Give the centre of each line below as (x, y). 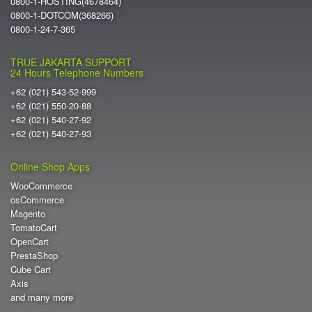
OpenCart (30, 241)
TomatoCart (34, 227)
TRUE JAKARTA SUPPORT (71, 62)
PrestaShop (34, 255)
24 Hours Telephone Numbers (77, 72)
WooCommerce (41, 185)
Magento (28, 213)
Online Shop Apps (50, 166)
